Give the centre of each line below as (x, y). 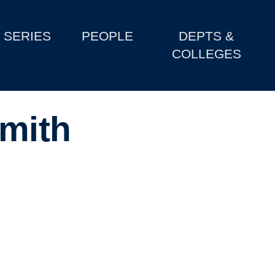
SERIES (28, 36)
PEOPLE (108, 36)
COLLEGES (206, 54)
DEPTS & (207, 36)
